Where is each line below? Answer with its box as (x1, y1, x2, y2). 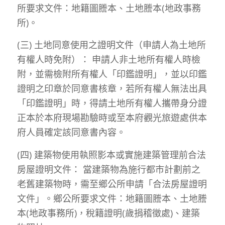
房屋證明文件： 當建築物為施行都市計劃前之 (17, 163, 200, 175)
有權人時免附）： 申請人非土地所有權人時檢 (17, 53, 200, 66)
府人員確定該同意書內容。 (17, 126, 126, 139)
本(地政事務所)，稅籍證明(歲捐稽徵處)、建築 (17, 206, 200, 219)
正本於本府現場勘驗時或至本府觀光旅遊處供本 (17, 111, 207, 124)
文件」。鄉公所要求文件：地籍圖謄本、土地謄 (17, 192, 207, 204)
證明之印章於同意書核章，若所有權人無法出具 (17, 82, 207, 95)
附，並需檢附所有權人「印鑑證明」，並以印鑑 (17, 68, 207, 80)
